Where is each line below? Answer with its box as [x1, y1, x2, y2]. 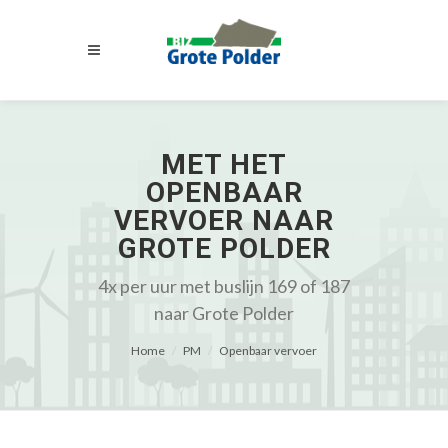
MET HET [161, 148, 287, 181]
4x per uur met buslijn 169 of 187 [98, 275, 350, 297]
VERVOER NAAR [114, 204, 334, 237]
